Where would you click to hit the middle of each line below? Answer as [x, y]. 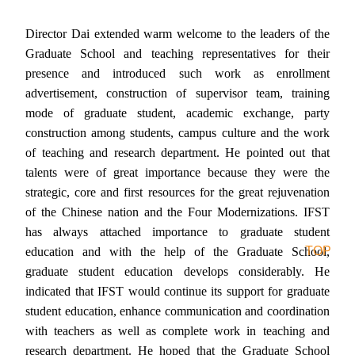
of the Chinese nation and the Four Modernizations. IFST [177, 212]
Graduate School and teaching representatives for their [177, 53]
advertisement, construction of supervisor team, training [177, 93]
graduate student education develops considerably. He [177, 271]
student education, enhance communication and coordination [177, 311]
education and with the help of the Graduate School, [177, 251]
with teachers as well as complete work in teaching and [177, 330]
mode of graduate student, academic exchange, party [177, 113]
